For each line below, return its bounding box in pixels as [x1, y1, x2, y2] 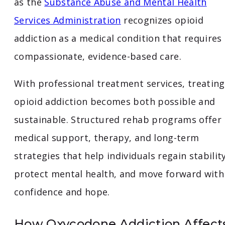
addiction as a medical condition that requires [14, 32, 222, 45]
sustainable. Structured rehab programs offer [14, 114, 221, 126]
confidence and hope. [14, 186, 110, 198]
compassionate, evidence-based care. [14, 50, 181, 63]
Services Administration [14, 14, 121, 27]
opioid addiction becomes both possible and [14, 95, 215, 108]
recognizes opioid [121, 14, 203, 27]
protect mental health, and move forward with [14, 168, 224, 180]
